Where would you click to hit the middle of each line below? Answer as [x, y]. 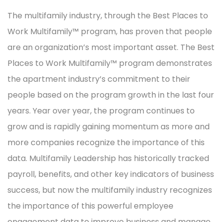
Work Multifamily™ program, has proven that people [110, 32]
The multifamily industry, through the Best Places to [108, 16]
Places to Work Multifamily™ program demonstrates [110, 63]
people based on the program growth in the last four [111, 95]
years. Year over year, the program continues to [101, 111]
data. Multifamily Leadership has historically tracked [108, 159]
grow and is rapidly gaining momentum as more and [109, 127]
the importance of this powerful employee [90, 206]
